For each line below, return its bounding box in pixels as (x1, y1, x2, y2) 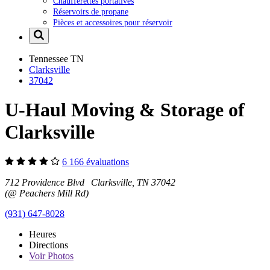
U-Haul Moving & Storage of (5, 99, 245, 121)
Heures (29, 228, 56, 239)
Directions (29, 239, 68, 250)
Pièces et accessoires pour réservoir (53, 17, 172, 27)
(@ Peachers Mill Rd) (5, 187, 89, 198)
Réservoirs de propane (53, 6, 128, 16)
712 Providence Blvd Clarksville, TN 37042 (5, 177, 175, 187)
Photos (45, 250, 74, 261)
